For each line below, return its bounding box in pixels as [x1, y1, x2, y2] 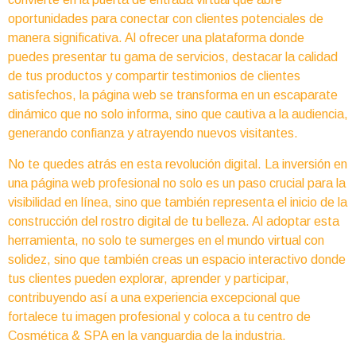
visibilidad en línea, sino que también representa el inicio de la [8, 195, 347, 209]
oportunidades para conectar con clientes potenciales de [8, 12, 323, 26]
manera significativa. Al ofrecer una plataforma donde [8, 31, 304, 45]
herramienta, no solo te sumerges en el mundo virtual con [8, 233, 324, 247]
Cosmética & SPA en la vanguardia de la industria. [8, 328, 286, 342]
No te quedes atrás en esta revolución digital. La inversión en [8, 157, 347, 171]
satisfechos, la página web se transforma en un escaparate [8, 88, 338, 103]
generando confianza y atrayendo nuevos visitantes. [8, 126, 298, 141]
